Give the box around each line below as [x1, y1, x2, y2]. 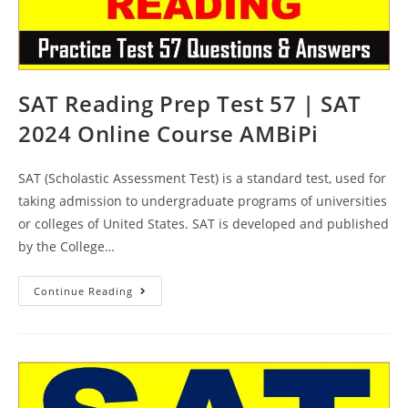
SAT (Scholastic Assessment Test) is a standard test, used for [18, 168, 386, 187]
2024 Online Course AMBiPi [18, 117, 320, 148]
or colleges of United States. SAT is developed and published [18, 214, 389, 232]
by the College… [18, 237, 115, 255]
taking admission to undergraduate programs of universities [18, 191, 387, 209]
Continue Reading [34, 283, 133, 298]
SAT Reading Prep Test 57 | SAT [18, 87, 362, 118]
